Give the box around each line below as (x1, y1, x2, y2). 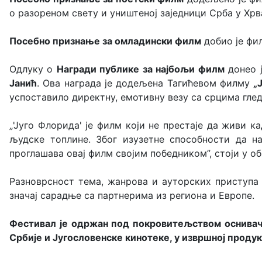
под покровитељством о (111, 218, 230, 229)
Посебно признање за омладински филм (9, 35, 201, 47)
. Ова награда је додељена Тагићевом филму (37, 77, 254, 89)
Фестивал (9, 218, 60, 229)
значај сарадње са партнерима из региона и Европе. (9, 189, 254, 201)
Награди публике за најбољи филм (56, 63, 225, 75)
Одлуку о (9, 63, 57, 75)
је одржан (59, 218, 108, 229)
